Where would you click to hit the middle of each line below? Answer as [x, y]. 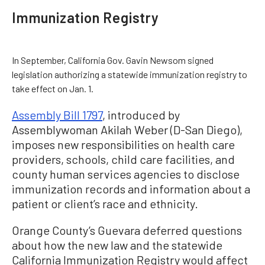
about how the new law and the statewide [117, 245]
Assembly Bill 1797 [57, 114]
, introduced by [141, 114]
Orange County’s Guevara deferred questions [127, 230]
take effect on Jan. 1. [53, 88]
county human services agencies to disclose [126, 174]
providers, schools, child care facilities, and [123, 159]
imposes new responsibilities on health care [123, 144]
